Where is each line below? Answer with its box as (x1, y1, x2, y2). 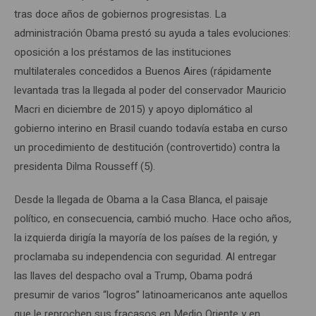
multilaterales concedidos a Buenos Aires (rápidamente (14, 63, 272, 79)
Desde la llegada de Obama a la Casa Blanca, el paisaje (14, 191, 268, 207)
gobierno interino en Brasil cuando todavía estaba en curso (14, 120, 288, 136)
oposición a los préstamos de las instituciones (14, 44, 231, 60)
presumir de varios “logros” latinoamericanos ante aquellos (14, 286, 288, 303)
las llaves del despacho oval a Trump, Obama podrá (14, 267, 253, 284)
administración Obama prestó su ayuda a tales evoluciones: (14, 25, 291, 41)
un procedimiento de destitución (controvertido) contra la (14, 139, 280, 155)
